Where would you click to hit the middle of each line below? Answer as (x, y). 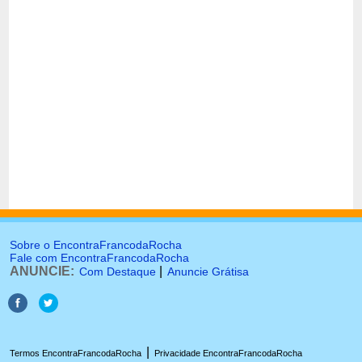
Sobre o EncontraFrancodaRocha (96, 245)
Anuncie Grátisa (208, 271)
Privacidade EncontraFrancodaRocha (228, 353)
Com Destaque (118, 271)
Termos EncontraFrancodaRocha (76, 353)
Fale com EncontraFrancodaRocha (99, 258)
